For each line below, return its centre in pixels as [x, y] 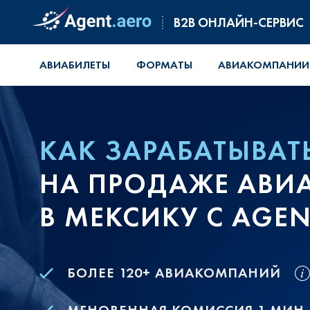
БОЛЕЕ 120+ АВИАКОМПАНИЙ [174, 273]
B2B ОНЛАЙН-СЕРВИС [239, 22]
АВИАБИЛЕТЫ [75, 65]
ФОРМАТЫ [164, 65]
